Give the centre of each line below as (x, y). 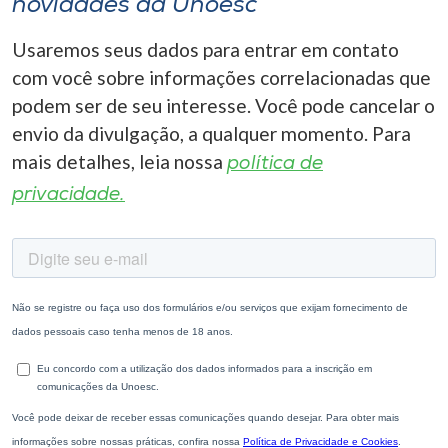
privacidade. (68, 195)
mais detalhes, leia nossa (119, 161)
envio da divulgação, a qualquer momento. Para (211, 133)
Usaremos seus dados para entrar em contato (205, 49)
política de (275, 164)
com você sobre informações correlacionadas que (221, 77)
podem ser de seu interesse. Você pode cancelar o (223, 105)
